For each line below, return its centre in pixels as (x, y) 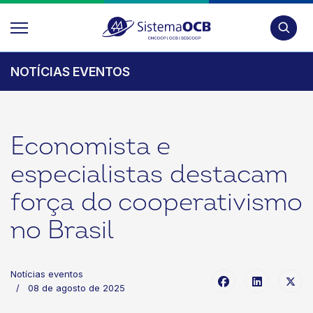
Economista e (90, 146)
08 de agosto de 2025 (77, 288)
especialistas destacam (149, 174)
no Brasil (62, 230)
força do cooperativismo (156, 202)
